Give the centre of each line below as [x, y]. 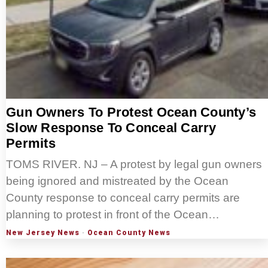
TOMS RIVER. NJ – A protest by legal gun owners [134, 165]
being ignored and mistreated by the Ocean [117, 181]
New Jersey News [43, 233]
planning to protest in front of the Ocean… [113, 215]
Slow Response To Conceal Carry [111, 128]
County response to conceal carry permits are [123, 198]
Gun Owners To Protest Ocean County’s [131, 112]
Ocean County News [129, 233]
